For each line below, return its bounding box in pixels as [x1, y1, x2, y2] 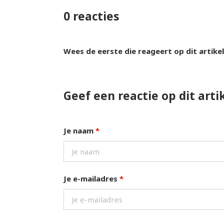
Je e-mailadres [63, 173, 119, 183]
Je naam [63, 125, 95, 135]
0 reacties [63, 8, 119, 24]
